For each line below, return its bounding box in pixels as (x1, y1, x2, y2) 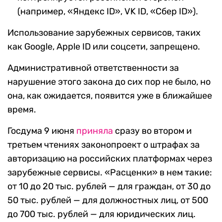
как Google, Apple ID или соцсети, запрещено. (7, 41, 200, 53)
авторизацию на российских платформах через (7, 153, 212, 165)
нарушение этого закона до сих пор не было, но (7, 76, 211, 88)
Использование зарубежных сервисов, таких (7, 27, 201, 39)
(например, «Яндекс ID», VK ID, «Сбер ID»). (17, 6, 198, 17)
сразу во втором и (113, 125, 192, 137)
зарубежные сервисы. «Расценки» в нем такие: (7, 167, 212, 178)
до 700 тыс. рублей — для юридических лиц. (7, 209, 196, 220)
